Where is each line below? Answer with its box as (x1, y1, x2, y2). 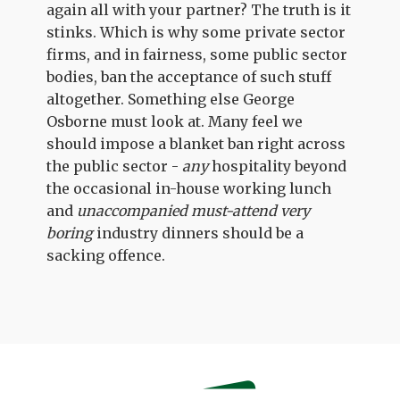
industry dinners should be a (93, 224, 304, 242)
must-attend (191, 202, 278, 220)
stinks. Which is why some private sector (46, 23, 346, 41)
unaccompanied (77, 202, 188, 220)
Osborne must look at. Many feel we (46, 112, 304, 130)
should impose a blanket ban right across (46, 135, 346, 153)
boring (46, 224, 94, 242)
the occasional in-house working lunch (46, 179, 332, 197)
